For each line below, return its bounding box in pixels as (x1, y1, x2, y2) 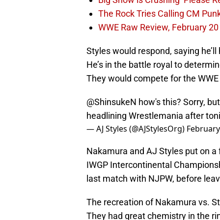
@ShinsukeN (86, 97, 137, 108)
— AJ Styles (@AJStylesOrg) (86, 123, 187, 135)
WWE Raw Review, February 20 (98, 22, 219, 33)
